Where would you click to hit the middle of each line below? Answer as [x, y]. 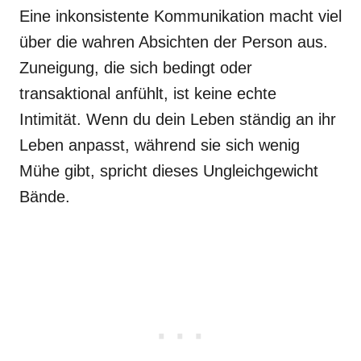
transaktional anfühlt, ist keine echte [148, 93]
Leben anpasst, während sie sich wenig [160, 145]
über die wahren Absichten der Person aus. [174, 42]
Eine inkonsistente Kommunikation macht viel [180, 16]
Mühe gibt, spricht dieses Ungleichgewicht [169, 171]
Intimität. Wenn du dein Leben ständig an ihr [178, 119]
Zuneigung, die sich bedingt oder [136, 68]
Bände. [45, 197]
